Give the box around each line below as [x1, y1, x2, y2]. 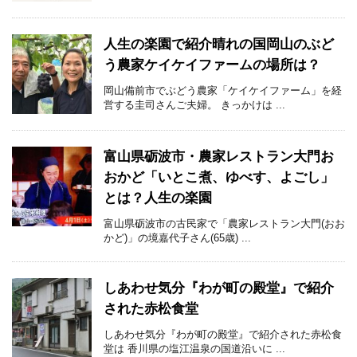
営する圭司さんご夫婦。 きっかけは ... [104, 99, 285, 112]
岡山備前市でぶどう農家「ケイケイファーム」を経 [104, 84, 342, 97]
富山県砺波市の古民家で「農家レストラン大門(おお [104, 218, 345, 230]
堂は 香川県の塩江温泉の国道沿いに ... [104, 343, 285, 355]
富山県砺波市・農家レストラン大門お [104, 149, 334, 165]
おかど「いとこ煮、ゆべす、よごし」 [104, 170, 334, 186]
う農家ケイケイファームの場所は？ [104, 57, 320, 73]
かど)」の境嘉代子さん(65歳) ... [104, 232, 251, 245]
